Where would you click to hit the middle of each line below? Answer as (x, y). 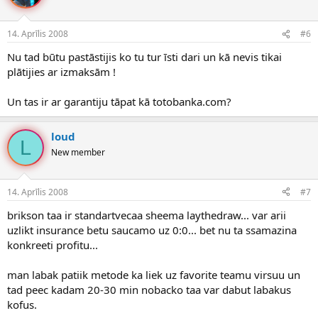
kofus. (22, 304)
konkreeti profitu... (53, 245)
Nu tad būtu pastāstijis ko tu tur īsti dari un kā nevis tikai (144, 57)
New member (78, 153)
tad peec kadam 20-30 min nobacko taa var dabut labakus (149, 289)
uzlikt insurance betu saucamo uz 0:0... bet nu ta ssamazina (152, 230)
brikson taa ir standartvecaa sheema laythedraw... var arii (147, 215)
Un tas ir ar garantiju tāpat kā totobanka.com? (119, 102)
